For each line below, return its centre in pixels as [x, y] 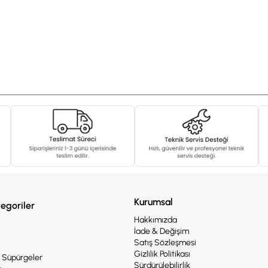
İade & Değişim [162, 232]
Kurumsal [153, 202]
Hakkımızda [156, 220]
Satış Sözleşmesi [165, 243]
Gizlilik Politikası [162, 254]
